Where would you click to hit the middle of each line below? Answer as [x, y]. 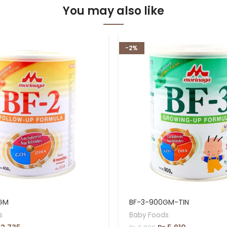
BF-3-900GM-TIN [159, 202]
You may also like [113, 11]
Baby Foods [149, 215]
